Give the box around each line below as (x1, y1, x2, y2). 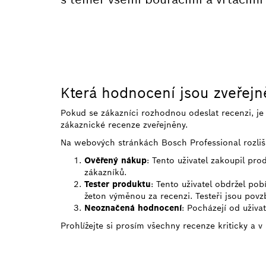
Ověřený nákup (84, 154, 147, 166)
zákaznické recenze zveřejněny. (61, 119, 188, 130)
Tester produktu (84, 178, 151, 189)
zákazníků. (84, 166, 126, 178)
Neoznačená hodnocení (84, 202, 182, 213)
